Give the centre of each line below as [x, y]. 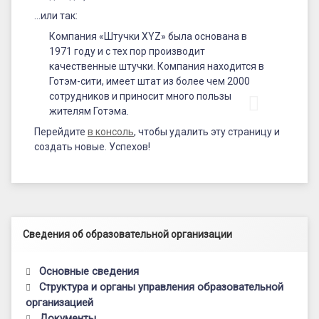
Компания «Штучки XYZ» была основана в [148, 36]
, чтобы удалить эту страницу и [207, 131]
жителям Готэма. [89, 111]
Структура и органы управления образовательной [161, 287]
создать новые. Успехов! [92, 146]
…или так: [56, 15]
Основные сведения [89, 271]
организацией [59, 302]
